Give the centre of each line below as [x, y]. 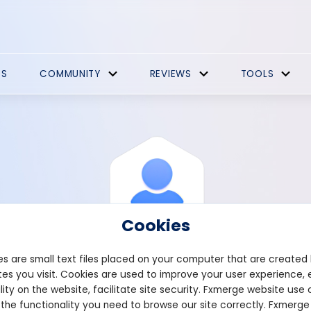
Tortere [228, 286]
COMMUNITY [70, 74]
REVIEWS [170, 74]
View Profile [113, 286]
